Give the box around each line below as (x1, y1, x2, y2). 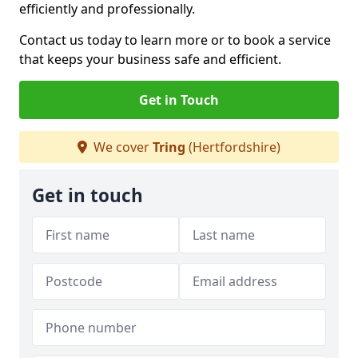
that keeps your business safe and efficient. (19, 50, 281, 68)
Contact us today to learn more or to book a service (19, 31, 331, 49)
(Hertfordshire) (185, 138, 280, 156)
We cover (90, 138, 153, 156)
